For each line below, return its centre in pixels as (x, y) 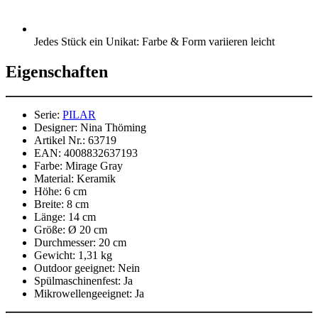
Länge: (50, 217)
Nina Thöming (113, 128)
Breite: (49, 204)
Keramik (96, 179)
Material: (54, 179)
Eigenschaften (57, 72)
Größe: (50, 230)
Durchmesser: (65, 243)
